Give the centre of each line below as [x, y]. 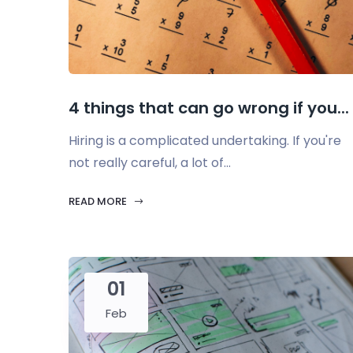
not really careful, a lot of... [150, 163]
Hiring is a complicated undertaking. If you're [205, 141]
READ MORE [99, 201]
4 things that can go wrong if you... [209, 108]
